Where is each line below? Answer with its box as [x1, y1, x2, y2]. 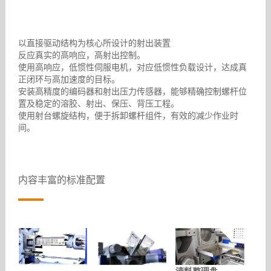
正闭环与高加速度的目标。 [18, 74, 120, 85]
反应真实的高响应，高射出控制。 [18, 50, 145, 60]
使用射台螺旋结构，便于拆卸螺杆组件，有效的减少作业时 [18, 110, 238, 121]
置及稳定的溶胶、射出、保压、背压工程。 [18, 98, 179, 109]
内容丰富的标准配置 [18, 174, 105, 186]
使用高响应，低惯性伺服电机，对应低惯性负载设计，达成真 [18, 62, 247, 73]
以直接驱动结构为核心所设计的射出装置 [18, 38, 171, 48]
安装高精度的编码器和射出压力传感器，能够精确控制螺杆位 [18, 86, 247, 97]
